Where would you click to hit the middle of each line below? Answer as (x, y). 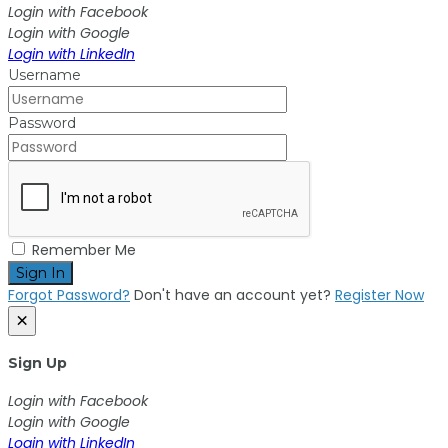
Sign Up (37, 363)
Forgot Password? (69, 294)
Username (44, 74)
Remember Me (82, 249)
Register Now (379, 294)
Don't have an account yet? (234, 294)
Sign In (40, 272)
